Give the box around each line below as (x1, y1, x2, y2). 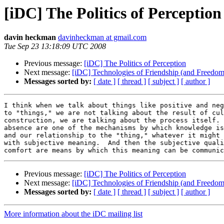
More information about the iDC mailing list (4, 209, 142, 218)
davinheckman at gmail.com (58, 33, 146, 42)
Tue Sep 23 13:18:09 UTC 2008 (4, 42, 106, 51)
